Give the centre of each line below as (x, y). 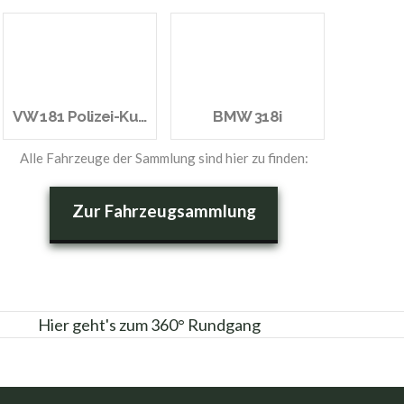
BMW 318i (248, 116)
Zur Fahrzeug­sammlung (164, 210)
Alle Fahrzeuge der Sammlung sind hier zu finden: (164, 157)
